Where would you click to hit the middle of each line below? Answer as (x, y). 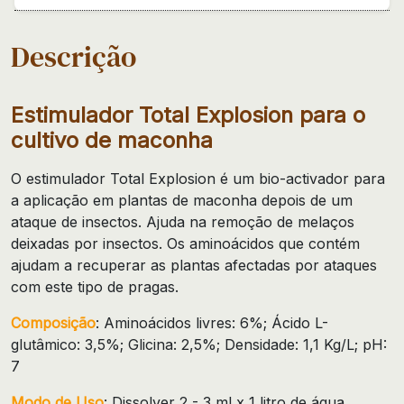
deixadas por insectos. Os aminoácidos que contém (185, 243)
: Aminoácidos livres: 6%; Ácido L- (212, 322)
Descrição (73, 56)
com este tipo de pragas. (95, 286)
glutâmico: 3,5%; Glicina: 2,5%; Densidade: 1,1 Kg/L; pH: (199, 344)
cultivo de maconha (112, 140)
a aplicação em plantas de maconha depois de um (182, 200)
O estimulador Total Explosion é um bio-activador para (198, 178)
